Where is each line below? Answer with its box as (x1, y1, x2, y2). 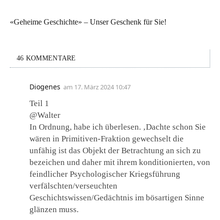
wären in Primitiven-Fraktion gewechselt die (29, 134, 184, 143)
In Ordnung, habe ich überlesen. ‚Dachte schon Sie (29, 122, 206, 132)
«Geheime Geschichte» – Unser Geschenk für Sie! (10, 17, 166, 26)
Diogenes (29, 82, 60, 91)
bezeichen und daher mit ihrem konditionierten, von (29, 157, 210, 167)
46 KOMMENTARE (17, 54, 76, 62)
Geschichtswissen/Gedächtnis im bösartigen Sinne (29, 192, 204, 202)
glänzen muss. (29, 204, 79, 214)
